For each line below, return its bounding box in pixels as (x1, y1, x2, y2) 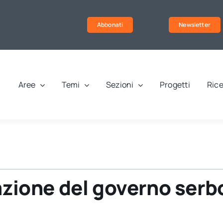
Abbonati (97, 20, 123, 29)
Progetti (159, 79, 190, 91)
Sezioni (106, 79, 134, 91)
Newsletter (179, 20, 211, 29)
